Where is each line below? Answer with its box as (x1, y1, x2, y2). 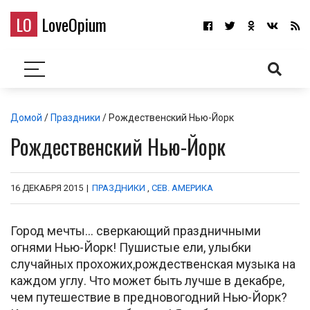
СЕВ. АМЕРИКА (152, 183, 213, 193)
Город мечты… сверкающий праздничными (10, 224, 261, 238)
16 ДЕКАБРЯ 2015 (10, 183, 83, 193)
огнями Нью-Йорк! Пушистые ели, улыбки (10, 240, 251, 255)
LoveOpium (37, 12, 107, 37)
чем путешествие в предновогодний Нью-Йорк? (10, 290, 287, 304)
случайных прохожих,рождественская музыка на (10, 257, 295, 271)
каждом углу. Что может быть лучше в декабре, (10, 273, 284, 288)
